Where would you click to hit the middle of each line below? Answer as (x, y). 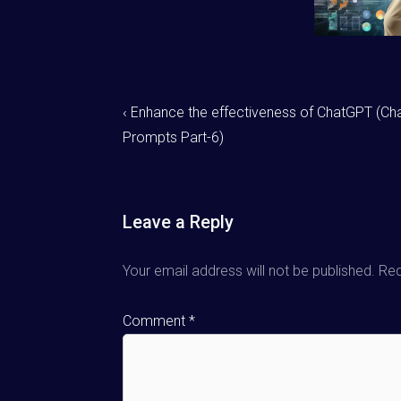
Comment (156, 320)
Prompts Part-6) (173, 137)
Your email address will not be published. (249, 270)
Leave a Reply (178, 222)
